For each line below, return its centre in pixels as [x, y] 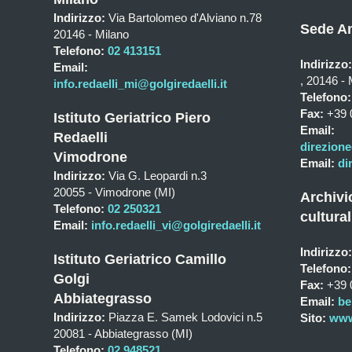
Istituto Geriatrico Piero [132, 118]
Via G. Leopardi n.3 [156, 176]
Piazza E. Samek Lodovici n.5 [184, 317]
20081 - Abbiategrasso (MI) [123, 334]
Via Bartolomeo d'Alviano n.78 [183, 18]
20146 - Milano [91, 34]
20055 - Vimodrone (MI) [114, 192]
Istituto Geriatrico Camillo [140, 259]
